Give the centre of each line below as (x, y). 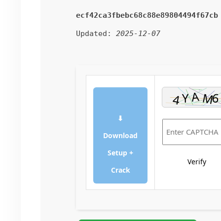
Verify (197, 162)
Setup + (120, 153)
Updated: (96, 34)
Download (120, 135)
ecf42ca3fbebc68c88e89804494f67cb (147, 15)
